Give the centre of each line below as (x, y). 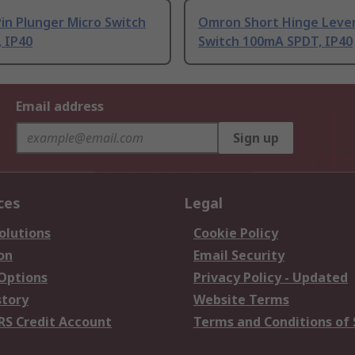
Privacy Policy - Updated (271, 278)
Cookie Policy (236, 233)
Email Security (239, 256)
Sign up (256, 138)
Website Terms (241, 300)
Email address (60, 107)
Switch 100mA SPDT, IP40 (275, 42)
